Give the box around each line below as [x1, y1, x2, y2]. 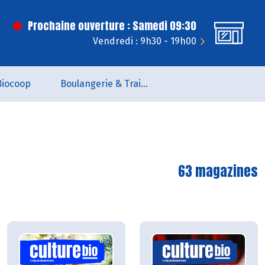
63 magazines [178, 161, 258, 182]
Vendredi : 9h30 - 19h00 [93, 35, 196, 47]
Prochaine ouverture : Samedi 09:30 [28, 18, 196, 34]
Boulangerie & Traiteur [141, 78, 148, 89]
